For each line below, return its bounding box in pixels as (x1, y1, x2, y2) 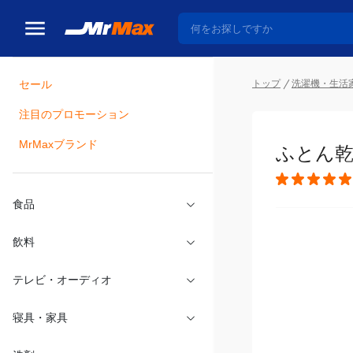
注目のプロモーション (19, 108, 129, 121)
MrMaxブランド (19, 138, 98, 150)
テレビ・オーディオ (13, 273, 112, 286)
